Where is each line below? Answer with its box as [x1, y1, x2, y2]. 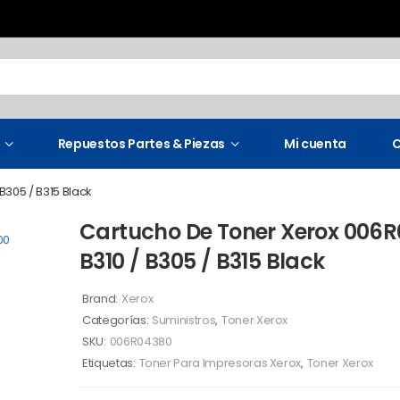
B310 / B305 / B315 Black [79, 246, 325, 276]
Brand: [82, 290, 118, 307]
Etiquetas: [82, 354, 136, 371]
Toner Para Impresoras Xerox [138, 354, 302, 371]
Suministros [152, 312, 216, 329]
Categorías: [82, 312, 149, 329]
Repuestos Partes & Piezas [57, 135, 226, 153]
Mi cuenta [284, 135, 346, 153]
